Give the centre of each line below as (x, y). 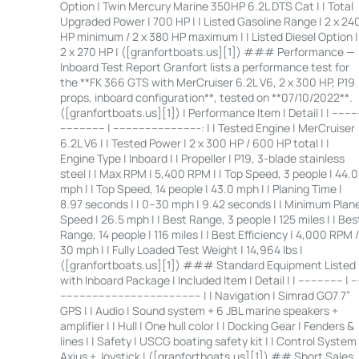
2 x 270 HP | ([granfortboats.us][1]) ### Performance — (207, 51)
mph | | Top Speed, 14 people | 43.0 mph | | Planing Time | (201, 188)
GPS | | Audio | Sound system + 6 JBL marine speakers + (199, 310)
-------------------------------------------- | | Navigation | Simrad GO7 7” (205, 295)
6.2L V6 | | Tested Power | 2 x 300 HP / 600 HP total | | (194, 143)
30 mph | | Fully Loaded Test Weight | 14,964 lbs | (181, 249)
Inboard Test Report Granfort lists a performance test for (204, 67)
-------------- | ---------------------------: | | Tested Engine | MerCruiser (207, 127)
